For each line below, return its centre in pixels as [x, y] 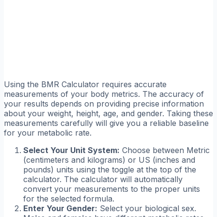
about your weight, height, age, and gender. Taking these [108, 114]
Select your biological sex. [147, 209]
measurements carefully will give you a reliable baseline [106, 123]
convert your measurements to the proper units [112, 189]
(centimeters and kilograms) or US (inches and [109, 160]
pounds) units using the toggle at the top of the [110, 170]
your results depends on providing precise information [104, 104]
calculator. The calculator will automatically [103, 179]
